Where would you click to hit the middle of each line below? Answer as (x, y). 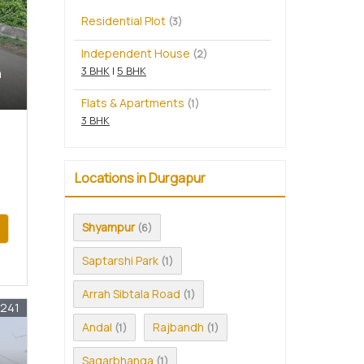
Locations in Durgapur (140, 178)
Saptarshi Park (120, 261)
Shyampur (108, 227)
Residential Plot (123, 21)
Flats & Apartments (133, 103)
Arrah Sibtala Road (131, 294)
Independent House (136, 54)
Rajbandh (178, 327)
